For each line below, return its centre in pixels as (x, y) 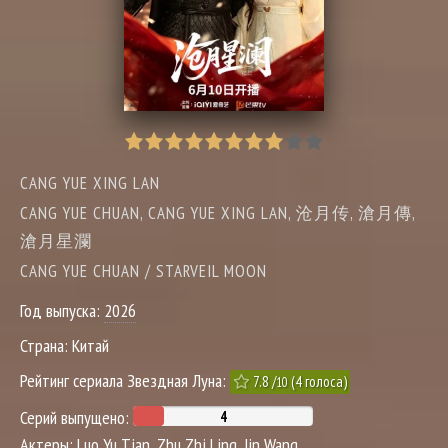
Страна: (46, 345)
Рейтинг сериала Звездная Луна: (125, 380)
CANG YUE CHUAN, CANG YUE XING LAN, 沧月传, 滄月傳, (217, 213)
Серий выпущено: (76, 418)
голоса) (324, 381)
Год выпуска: (62, 310)
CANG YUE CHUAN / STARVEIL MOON (143, 271)
